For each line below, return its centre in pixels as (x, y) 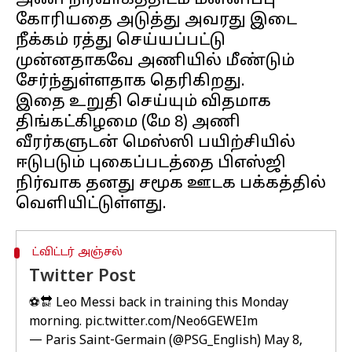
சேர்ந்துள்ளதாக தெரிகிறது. (130, 82)
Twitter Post (82, 277)
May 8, (283, 341)
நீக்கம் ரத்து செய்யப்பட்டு (121, 41)
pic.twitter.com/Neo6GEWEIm (171, 322)
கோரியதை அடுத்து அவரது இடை (156, 20)
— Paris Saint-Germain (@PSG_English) (147, 341)
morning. (57, 322)
